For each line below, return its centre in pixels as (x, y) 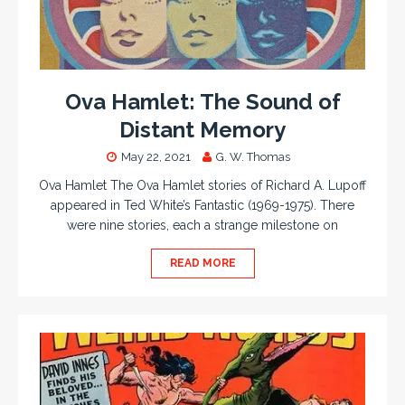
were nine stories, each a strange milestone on (202, 226)
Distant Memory (202, 130)
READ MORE (202, 264)
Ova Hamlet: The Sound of (202, 102)
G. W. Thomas (253, 157)
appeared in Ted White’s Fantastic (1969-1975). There (202, 206)
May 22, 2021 (155, 157)
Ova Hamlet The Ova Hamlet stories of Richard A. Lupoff (202, 186)
